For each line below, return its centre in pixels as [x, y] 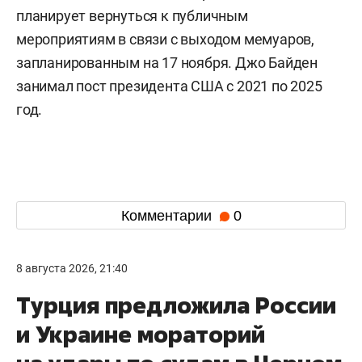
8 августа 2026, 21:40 [72, 269]
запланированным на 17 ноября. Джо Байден [167, 63]
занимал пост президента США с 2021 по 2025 [169, 86]
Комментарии [168, 215]
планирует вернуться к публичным [132, 16]
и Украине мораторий [141, 335]
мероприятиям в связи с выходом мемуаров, [165, 40]
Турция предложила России [176, 305]
